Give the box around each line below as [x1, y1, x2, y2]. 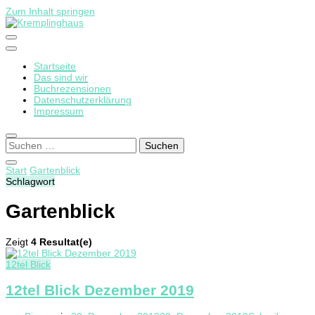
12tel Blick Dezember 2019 [6, 281, 194, 298]
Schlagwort [6, 176, 55, 187]
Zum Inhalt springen [6, 6, 95, 17]
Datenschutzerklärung [34, 94, 131, 105]
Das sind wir [34, 72, 88, 83]
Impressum [34, 105, 84, 117]
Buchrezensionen [34, 83, 111, 94]
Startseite [34, 60, 76, 72]
